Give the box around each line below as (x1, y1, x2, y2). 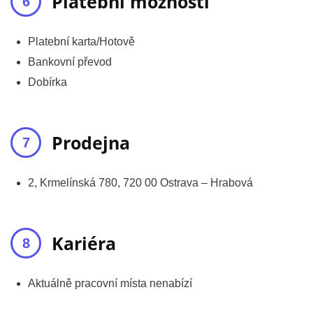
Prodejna (52, 131, 130, 155)
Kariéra (52, 231, 116, 256)
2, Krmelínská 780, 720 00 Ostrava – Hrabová (28, 177, 253, 189)
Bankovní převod (28, 56, 112, 68)
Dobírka (28, 76, 67, 89)
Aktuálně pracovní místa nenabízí (28, 277, 192, 290)
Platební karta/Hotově (28, 36, 135, 48)
